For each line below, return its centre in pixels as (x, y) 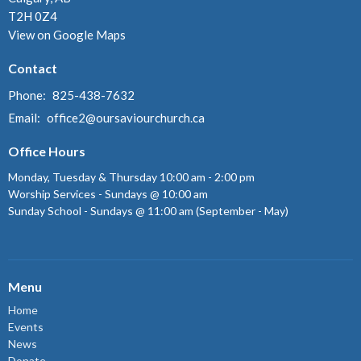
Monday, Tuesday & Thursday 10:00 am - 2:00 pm (131, 177)
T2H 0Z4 (33, 17)
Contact (33, 68)
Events (26, 326)
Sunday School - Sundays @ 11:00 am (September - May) (148, 211)
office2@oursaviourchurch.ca (126, 117)
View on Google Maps (67, 35)
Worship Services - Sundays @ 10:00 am (108, 194)
